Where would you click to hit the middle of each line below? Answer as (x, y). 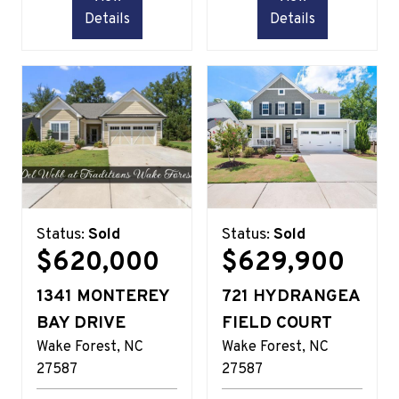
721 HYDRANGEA (291, 296)
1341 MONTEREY (103, 296)
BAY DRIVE (81, 323)
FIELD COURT (277, 323)
